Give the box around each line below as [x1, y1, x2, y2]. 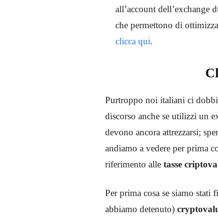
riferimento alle [105, 159, 163, 169]
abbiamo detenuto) [105, 203, 177, 214]
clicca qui [115, 36, 150, 46]
